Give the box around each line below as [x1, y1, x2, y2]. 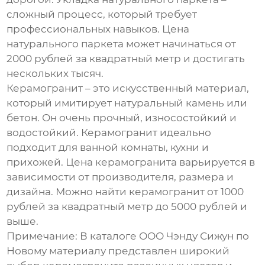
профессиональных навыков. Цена [7, 23, 190, 35]
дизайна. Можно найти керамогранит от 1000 [7, 186, 244, 198]
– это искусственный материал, [83, 82, 250, 95]
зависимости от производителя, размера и [7, 171, 234, 183]
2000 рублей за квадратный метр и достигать [7, 53, 245, 65]
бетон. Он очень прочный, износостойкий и [7, 112, 237, 124]
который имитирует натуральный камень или [7, 97, 248, 109]
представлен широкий [106, 245, 230, 257]
